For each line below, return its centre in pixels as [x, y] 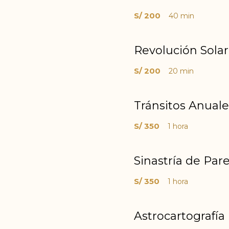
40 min [181, 16]
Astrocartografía [179, 216]
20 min [181, 71]
